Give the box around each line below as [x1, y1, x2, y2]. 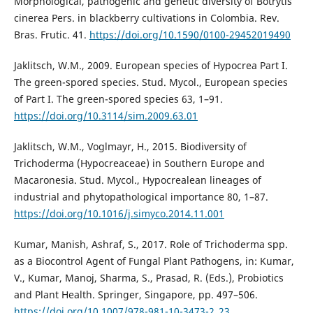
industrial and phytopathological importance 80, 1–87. [13, 189, 268, 203]
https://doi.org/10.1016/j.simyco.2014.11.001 [13, 206, 224, 220]
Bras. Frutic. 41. [13, 27, 89, 41]
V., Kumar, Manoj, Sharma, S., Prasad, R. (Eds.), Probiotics [13, 270, 284, 284]
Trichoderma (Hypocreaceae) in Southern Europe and [13, 156, 265, 170]
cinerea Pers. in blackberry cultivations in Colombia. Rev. [13, 10, 279, 24]
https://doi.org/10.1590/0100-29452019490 [89, 27, 291, 41]
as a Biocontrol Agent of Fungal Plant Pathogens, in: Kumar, [13, 254, 294, 268]
